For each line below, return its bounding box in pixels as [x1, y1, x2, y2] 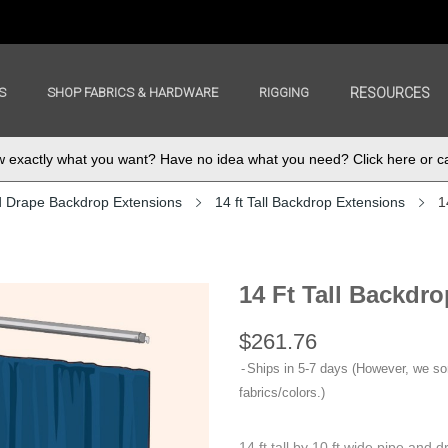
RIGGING [259, 84, 310, 100]
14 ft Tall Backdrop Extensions [215, 194, 405, 211]
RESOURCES [350, 84, 431, 101]
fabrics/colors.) [239, 385, 325, 401]
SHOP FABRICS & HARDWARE [47, 84, 219, 100]
